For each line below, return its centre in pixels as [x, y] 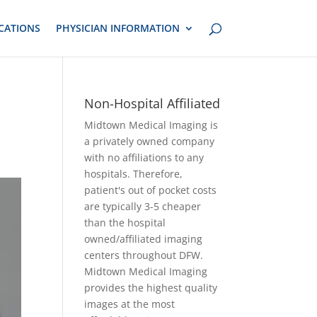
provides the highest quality [151, 288]
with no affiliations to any [144, 157]
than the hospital [125, 223]
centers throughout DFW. [144, 255]
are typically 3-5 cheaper [143, 206]
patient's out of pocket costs [151, 190]
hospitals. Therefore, [134, 174]
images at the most [130, 304]
